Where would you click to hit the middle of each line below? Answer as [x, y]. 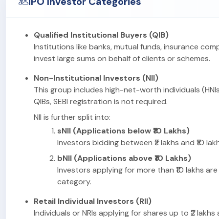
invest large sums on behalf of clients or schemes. [122, 58]
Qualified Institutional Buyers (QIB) [101, 35]
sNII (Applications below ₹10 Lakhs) [123, 131]
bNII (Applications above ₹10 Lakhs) [124, 158]
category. [74, 181]
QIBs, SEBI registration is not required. [101, 101]
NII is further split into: [72, 117]
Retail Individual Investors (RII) [93, 201]
